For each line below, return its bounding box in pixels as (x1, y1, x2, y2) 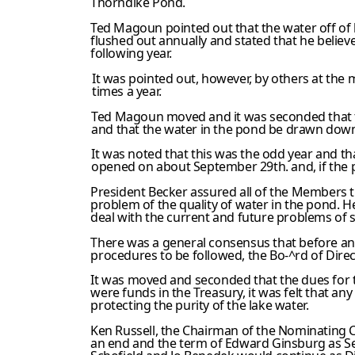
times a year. (91, 82, 162, 100)
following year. (90, 44, 172, 62)
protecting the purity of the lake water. (90, 296, 309, 315)
